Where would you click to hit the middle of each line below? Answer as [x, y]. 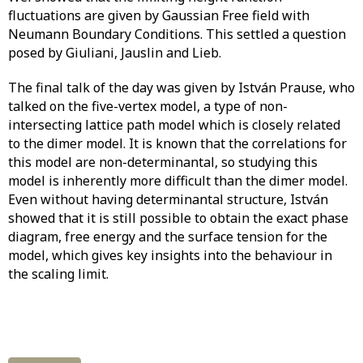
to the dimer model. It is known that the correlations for [177, 144]
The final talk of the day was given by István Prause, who [181, 88]
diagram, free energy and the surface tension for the [168, 237]
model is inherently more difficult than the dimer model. [178, 181]
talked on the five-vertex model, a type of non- [148, 107]
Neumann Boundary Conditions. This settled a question [177, 34]
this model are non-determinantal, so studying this [163, 162]
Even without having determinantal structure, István [168, 200]
